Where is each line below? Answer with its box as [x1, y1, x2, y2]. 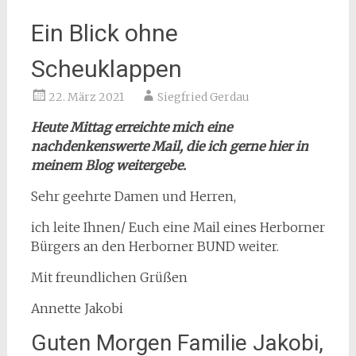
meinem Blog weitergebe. [30, 157, 186, 173]
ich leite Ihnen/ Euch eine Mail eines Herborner [30, 219, 325, 235]
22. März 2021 [48, 89, 124, 104]
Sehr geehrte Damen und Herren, [30, 188, 236, 204]
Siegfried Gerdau [157, 89, 250, 104]
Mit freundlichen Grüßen [30, 269, 188, 285]
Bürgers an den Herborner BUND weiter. [30, 238, 279, 254]
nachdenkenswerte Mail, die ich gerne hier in [30, 137, 308, 154]
